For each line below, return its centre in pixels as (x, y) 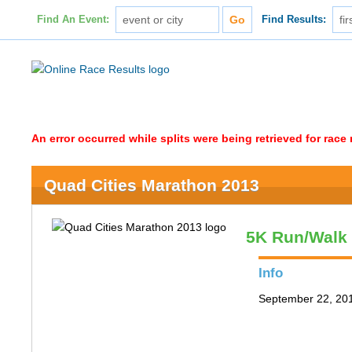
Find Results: (294, 20)
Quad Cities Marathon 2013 (152, 185)
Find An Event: (73, 20)
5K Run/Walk (297, 237)
